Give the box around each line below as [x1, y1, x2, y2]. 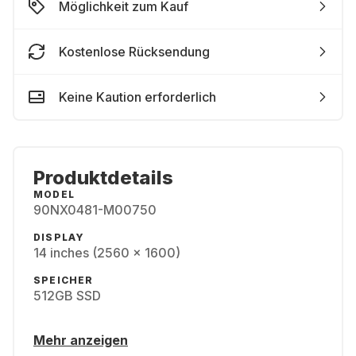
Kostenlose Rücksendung [59, 44, 210, 60]
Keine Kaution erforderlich [59, 89, 216, 105]
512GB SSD [33, 288, 101, 304]
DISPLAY [33, 231, 85, 243]
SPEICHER [33, 274, 94, 286]
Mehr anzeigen [33, 332, 128, 348]
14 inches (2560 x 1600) [33, 245, 180, 261]
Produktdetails [33, 166, 173, 189]
